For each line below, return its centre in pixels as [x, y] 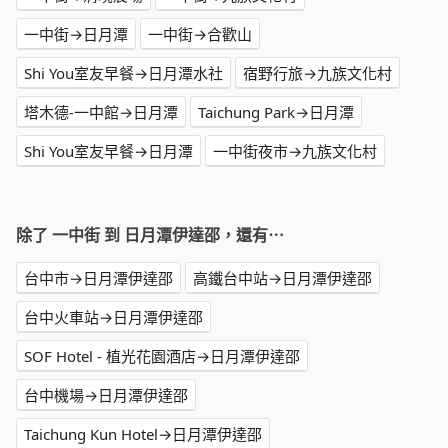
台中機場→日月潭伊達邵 [106, 395]
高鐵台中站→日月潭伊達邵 [282, 278]
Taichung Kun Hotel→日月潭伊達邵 [143, 434]
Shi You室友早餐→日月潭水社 [123, 73]
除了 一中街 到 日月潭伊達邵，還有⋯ [150, 235]
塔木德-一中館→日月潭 [101, 112]
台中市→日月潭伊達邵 [98, 278]
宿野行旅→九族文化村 [317, 73]
